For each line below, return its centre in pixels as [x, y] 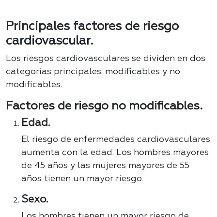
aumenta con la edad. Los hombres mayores [115, 153]
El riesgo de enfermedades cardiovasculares [116, 140]
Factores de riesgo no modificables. [104, 106]
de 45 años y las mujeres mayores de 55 [105, 166]
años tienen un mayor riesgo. [82, 179]
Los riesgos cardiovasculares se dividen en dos [106, 59]
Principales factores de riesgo [92, 27]
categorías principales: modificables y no [93, 72]
